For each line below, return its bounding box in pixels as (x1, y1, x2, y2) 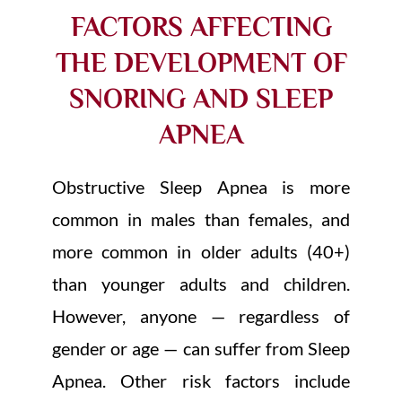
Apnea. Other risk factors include (52, 369, 350, 391)
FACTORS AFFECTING (70, 11, 332, 42)
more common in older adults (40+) (52, 240, 350, 262)
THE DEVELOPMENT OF (55, 47, 347, 78)
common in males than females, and (52, 207, 350, 230)
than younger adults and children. (52, 272, 350, 294)
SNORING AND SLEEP (69, 83, 333, 114)
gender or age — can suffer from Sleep (52, 336, 350, 359)
